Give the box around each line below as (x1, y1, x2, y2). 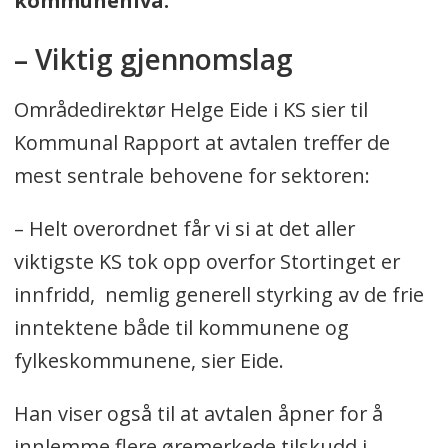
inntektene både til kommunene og (13, 314, 349, 342)
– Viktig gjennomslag (13, 40, 293, 79)
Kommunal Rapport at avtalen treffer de (13, 129, 390, 157)
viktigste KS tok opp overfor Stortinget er (13, 248, 400, 276)
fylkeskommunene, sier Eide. (13, 347, 284, 375)
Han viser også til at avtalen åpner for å (13, 399, 383, 427)
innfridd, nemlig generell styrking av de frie (13, 281, 424, 309)
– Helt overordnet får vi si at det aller (13, 215, 355, 243)
